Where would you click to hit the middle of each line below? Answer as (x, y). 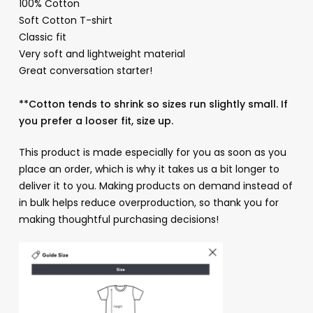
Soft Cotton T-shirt (65, 20)
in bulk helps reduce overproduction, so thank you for (148, 202)
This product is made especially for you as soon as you (152, 152)
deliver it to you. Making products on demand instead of (155, 185)
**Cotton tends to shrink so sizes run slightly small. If (153, 104)
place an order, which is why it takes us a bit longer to (149, 169)
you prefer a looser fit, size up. (96, 121)
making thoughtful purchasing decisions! (118, 219)
